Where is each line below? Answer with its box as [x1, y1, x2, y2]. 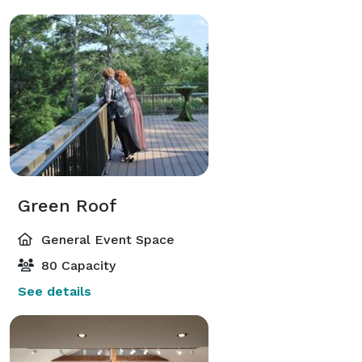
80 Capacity [37, 257, 116, 273]
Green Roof [18, 195, 117, 216]
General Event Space [37, 231, 175, 247]
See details [18, 283, 91, 299]
